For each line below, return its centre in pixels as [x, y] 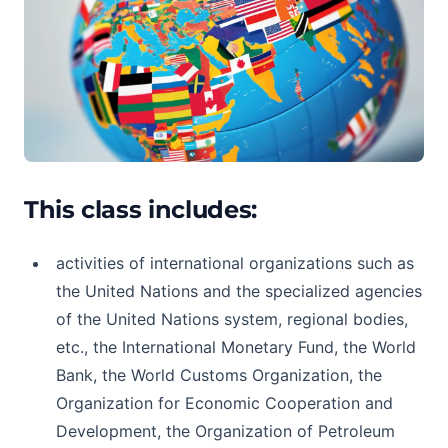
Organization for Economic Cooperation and [224, 403]
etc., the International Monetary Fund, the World [236, 347]
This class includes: [140, 209]
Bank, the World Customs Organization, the [219, 375]
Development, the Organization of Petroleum [225, 431]
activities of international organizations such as [235, 263]
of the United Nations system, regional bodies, [232, 319]
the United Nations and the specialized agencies [239, 291]
